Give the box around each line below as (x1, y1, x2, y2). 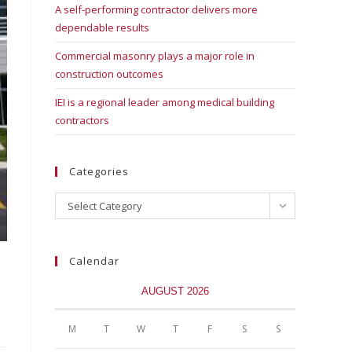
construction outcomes (55, 67, 163, 81)
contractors (55, 113, 109, 127)
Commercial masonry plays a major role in (55, 49, 255, 63)
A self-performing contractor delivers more (55, 2, 258, 16)
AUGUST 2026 (141, 285, 209, 297)
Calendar (69, 254, 119, 268)
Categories (69, 164, 129, 178)
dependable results (55, 20, 149, 35)
